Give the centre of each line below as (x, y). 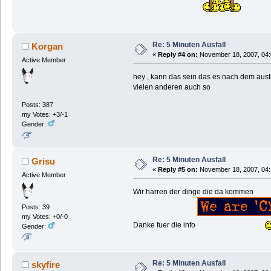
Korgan (47, 46)
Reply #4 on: (178, 54)
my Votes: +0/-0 (44, 216)
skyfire (46, 264)
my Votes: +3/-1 (44, 115)
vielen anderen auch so (171, 87)
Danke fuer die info (165, 225)
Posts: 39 (35, 207)
